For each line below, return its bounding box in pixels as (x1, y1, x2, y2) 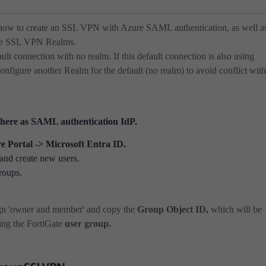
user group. (65, 218, 111, 229)
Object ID (166, 204, 206, 214)
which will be (211, 204, 262, 214)
